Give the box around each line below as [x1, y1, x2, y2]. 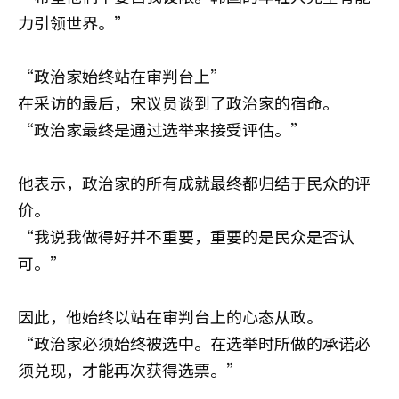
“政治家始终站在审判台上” [18, 64, 226, 87]
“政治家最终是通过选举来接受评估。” [18, 118, 306, 141]
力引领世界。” [18, 11, 130, 34]
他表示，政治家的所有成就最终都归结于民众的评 [18, 171, 370, 194]
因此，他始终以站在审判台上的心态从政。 [18, 305, 322, 328]
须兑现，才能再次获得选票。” [18, 358, 242, 381]
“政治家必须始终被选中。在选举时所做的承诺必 [18, 331, 370, 354]
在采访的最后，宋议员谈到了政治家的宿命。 [18, 91, 338, 114]
